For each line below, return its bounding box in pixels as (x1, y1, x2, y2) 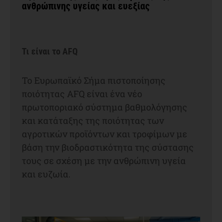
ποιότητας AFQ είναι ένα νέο (22, 87, 142, 100)
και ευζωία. (22, 167, 70, 180)
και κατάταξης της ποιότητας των (22, 114, 164, 126)
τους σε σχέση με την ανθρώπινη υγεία (22, 154, 186, 166)
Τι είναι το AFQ (22, 46, 78, 56)
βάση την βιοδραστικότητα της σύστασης (22, 141, 194, 153)
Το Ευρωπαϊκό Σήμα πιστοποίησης (22, 74, 166, 86)
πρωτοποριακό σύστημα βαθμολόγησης (22, 101, 187, 113)
